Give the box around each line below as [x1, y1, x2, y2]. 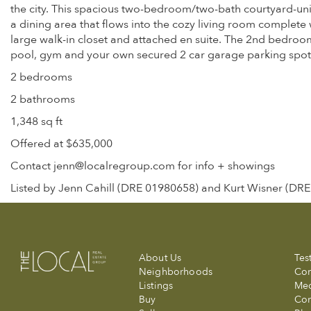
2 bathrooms [10, 92, 75, 107]
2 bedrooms [10, 69, 72, 85]
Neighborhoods [139, 265, 212, 278]
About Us [139, 251, 182, 264]
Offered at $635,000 [10, 136, 112, 151]
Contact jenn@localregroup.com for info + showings [10, 158, 275, 174]
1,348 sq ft [10, 114, 62, 129]
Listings [139, 279, 174, 292]
